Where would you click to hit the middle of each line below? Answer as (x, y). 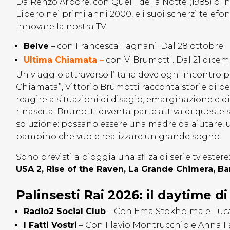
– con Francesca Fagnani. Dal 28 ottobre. (137, 46)
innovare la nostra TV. (62, 27)
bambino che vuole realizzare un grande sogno (118, 137)
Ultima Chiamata (62, 60)
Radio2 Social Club (65, 212)
